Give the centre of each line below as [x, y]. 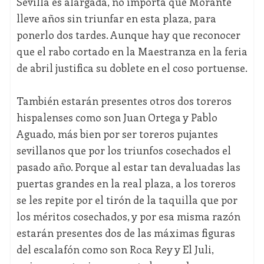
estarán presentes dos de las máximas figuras [126, 233]
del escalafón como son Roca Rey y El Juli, [115, 250]
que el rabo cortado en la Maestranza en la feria [132, 52]
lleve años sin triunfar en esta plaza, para [116, 19]
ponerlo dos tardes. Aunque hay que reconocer [128, 35]
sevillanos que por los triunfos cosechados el [123, 151]
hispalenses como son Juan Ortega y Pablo [117, 118]
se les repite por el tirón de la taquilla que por [127, 200]
